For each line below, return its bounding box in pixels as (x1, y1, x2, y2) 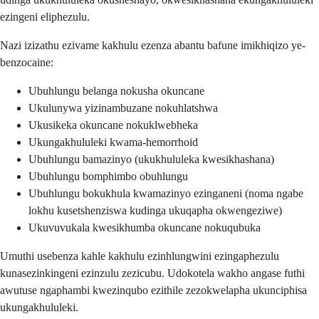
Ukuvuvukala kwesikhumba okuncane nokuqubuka (28, 221, 261, 234)
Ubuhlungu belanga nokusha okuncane (28, 84, 204, 97)
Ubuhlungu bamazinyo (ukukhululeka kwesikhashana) (28, 152, 274, 165)
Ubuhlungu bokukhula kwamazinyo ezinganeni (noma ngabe (28, 187, 303, 199)
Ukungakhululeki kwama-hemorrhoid (28, 135, 198, 148)
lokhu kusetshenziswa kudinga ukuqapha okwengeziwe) (28, 204, 282, 216)
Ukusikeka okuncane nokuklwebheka (28, 118, 198, 131)
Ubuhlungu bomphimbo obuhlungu (28, 169, 188, 182)
